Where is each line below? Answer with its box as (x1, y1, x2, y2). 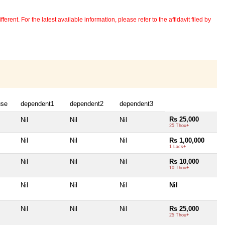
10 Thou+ (169, 165, 189, 171)
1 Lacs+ (169, 144, 186, 150)
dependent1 (21, 100, 54, 108)
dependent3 (120, 100, 153, 108)
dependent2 (70, 100, 103, 108)
